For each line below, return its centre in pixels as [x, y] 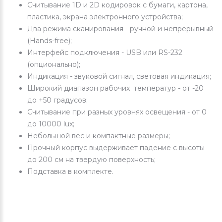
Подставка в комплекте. [70, 172]
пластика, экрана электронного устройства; [106, 17]
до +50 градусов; [57, 100]
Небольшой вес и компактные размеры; [99, 136]
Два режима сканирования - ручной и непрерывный [120, 29]
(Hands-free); [50, 41]
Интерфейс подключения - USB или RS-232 [105, 53]
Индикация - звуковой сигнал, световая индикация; [119, 77]
